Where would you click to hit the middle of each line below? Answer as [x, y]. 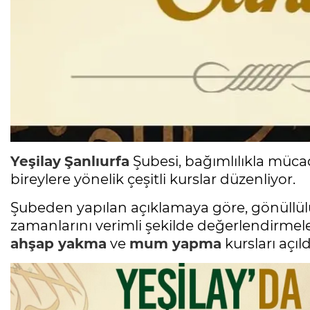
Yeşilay [36, 162]
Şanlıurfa [97, 162]
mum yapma [175, 244]
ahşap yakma [58, 244]
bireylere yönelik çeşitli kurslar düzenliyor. [153, 180]
